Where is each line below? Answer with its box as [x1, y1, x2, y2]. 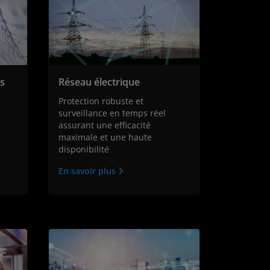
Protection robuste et [58, 95, 143, 107]
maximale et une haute [58, 131, 152, 143]
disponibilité [58, 143, 109, 155]
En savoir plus [58, 165, 118, 177]
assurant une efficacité [58, 119, 151, 131]
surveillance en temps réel [58, 107, 166, 119]
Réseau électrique [58, 75, 140, 89]
